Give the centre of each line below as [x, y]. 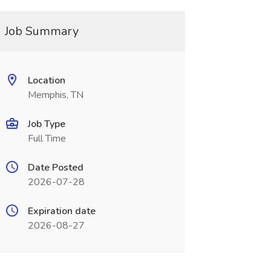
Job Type [46, 124]
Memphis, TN [55, 95]
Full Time [47, 139]
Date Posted [55, 168]
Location [46, 80]
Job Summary [41, 31]
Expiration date [61, 211]
